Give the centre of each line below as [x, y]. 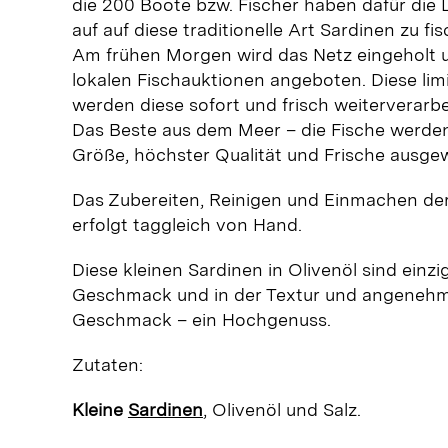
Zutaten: [107, 364]
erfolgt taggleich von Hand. [186, 224]
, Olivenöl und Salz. [281, 409]
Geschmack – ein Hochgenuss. [201, 319]
